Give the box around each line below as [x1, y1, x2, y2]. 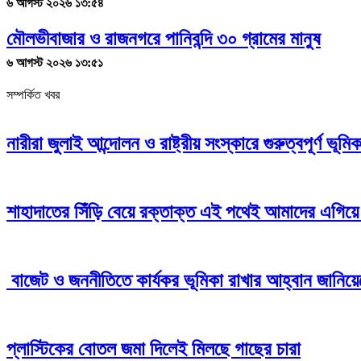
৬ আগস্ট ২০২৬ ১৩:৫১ [6, 56, 103, 70]
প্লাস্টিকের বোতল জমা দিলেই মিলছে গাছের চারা [6, 338, 301, 359]
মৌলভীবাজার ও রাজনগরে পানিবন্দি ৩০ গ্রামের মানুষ [6, 28, 321, 50]
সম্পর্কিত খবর [6, 88, 60, 102]
